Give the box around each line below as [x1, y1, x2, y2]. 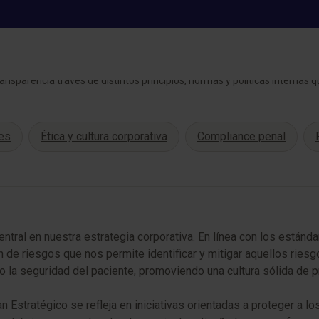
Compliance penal [197, 130, 286, 143]
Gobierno [113, 41, 206, 70]
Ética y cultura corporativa [41, 130, 167, 143]
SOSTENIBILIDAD [121, 24, 198, 36]
